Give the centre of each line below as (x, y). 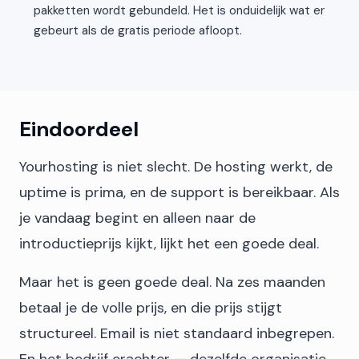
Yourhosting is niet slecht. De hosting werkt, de (176, 167)
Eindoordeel (79, 129)
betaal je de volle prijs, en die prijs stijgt (151, 308)
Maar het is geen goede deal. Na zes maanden (172, 282)
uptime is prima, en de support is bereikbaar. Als (179, 192)
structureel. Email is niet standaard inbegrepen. (177, 333)
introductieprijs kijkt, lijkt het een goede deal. (169, 244)
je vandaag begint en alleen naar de (137, 218)
